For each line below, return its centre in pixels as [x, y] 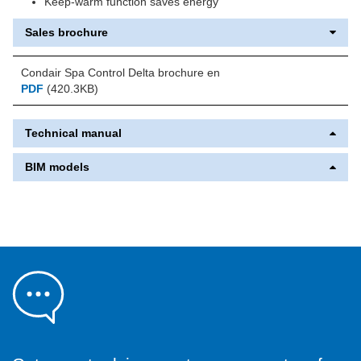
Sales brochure [66, 33]
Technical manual [73, 133]
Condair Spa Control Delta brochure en [120, 73]
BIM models [57, 167]
